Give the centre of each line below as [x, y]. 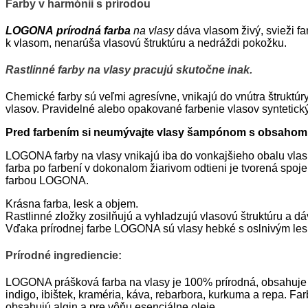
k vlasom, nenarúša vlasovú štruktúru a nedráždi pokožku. [146, 43]
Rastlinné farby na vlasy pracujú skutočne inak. [129, 70]
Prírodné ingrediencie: [64, 255]
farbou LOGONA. [47, 180]
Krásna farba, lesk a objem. [72, 203]
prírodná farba [93, 31]
